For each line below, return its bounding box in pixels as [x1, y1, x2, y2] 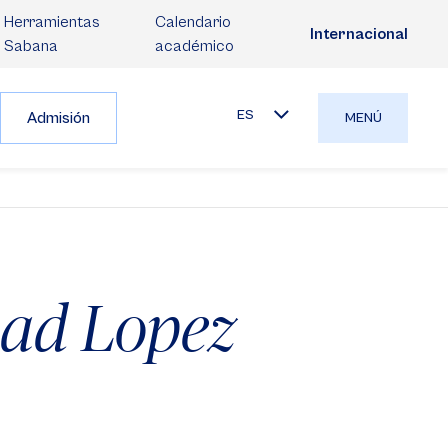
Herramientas [4, 13, 100, 31]
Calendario [154, 13, 231, 31]
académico [154, 37, 234, 55]
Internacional [310, 25, 408, 43]
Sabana [4, 37, 58, 55]
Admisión [27, 109, 90, 127]
